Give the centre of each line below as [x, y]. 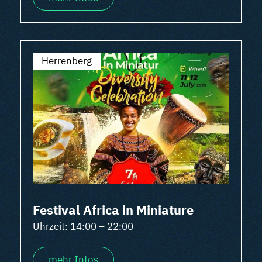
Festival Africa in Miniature [113, 210]
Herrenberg [67, 61]
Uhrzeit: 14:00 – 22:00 [83, 226]
